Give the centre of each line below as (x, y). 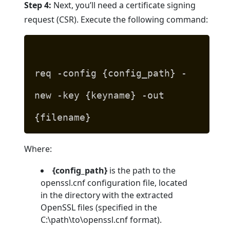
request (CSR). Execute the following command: (116, 20)
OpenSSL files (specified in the (99, 208)
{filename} (63, 118)
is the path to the (142, 171)
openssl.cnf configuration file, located (114, 183)
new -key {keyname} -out (100, 95)
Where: (38, 149)
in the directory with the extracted (107, 195)
